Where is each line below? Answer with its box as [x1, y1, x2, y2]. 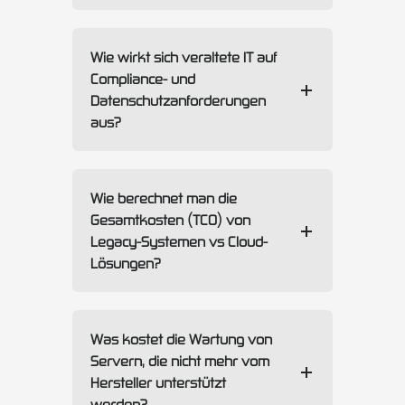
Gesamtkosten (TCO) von [90, 212, 250, 229]
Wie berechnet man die [90, 190, 237, 207]
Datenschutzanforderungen [90, 92, 266, 109]
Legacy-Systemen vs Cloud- [90, 233, 268, 250]
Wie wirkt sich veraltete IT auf [90, 49, 277, 66]
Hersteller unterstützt [90, 374, 226, 391]
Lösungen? [90, 255, 161, 272]
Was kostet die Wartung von [90, 331, 272, 348]
